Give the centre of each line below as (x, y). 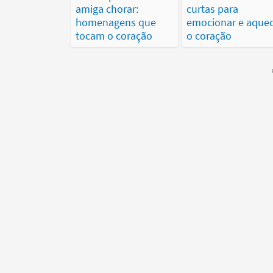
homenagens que (116, 23)
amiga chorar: (107, 9)
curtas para (212, 9)
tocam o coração (114, 36)
